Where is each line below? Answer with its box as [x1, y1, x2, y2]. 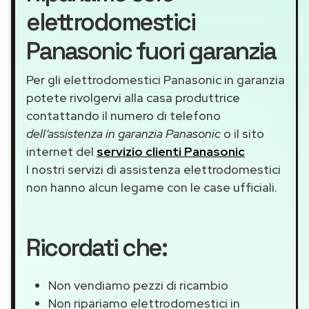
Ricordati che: [26, 232, 166, 263]
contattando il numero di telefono [26, 108, 221, 124]
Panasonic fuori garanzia [26, 36, 275, 67]
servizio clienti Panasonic [97, 143, 245, 160]
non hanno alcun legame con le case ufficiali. [26, 179, 277, 196]
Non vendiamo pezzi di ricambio [48, 277, 228, 294]
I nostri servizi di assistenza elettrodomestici [26, 161, 281, 178]
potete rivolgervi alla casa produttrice [26, 90, 240, 106]
